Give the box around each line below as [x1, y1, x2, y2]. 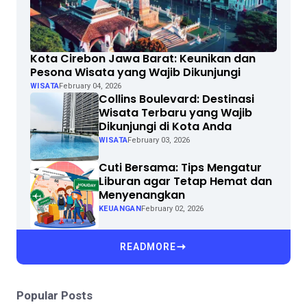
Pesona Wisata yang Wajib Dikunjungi [29, 64, 241, 81]
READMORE [119, 241, 176, 253]
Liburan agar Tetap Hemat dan [98, 173, 272, 190]
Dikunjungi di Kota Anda [98, 119, 232, 135]
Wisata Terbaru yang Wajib [98, 105, 252, 121]
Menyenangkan [98, 187, 185, 204]
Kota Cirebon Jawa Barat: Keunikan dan [29, 51, 256, 67]
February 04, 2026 [59, 82, 122, 91]
